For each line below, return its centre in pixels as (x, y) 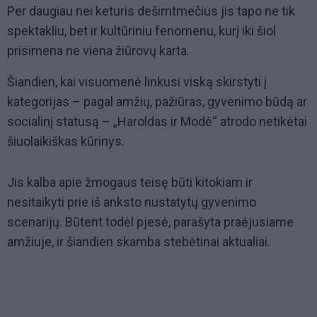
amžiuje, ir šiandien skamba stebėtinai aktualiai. (139, 242)
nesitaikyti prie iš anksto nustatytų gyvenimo (132, 202)
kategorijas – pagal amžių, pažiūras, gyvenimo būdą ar (157, 102)
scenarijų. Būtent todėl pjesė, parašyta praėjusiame (150, 222)
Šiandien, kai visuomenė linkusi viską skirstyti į (137, 82)
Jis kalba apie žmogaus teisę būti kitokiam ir (130, 183)
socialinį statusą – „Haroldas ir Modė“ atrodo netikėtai (157, 122)
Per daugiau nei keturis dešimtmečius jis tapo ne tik (151, 11)
